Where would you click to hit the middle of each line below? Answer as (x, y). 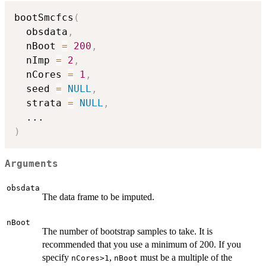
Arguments (31, 164)
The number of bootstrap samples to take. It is (127, 232)
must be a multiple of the (185, 258)
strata (41, 103)
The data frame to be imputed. (98, 197)
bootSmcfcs (44, 18)
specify (57, 258)
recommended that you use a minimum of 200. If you (142, 245)
